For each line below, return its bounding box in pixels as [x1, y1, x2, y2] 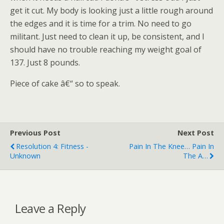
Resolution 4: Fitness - [16, 141, 88, 151]
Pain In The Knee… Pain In [129, 141, 214, 151]
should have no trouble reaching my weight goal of [10, 44, 201, 55]
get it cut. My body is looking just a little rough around [10, 5, 213, 16]
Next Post [177, 128, 214, 137]
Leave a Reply [15, 199, 86, 216]
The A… [183, 151, 208, 160]
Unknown [10, 151, 40, 160]
